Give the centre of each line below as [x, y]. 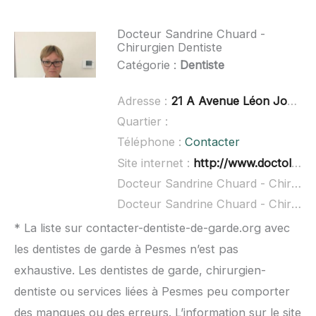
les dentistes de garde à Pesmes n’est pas [126, 249]
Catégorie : [148, 65]
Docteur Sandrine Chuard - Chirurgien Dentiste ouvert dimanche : [296, 204]
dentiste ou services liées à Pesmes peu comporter [152, 292]
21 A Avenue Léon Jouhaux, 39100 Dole [229, 101]
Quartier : [142, 122]
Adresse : [144, 101]
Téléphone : [151, 142]
